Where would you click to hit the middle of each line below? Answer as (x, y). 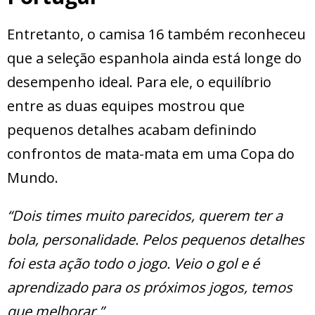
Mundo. (33, 178)
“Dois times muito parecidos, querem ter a (145, 216)
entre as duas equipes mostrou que (126, 106)
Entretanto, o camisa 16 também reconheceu (156, 34)
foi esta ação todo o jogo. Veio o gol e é (133, 264)
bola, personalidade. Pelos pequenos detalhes (156, 240)
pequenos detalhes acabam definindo (132, 130)
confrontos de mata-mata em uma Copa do (151, 154)
